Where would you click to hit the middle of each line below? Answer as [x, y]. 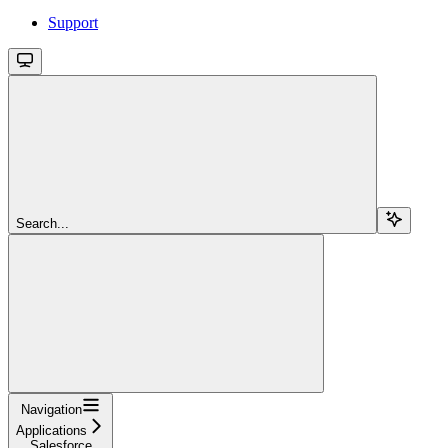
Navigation [51, 409]
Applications [51, 430]
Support [73, 22]
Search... [42, 223]
